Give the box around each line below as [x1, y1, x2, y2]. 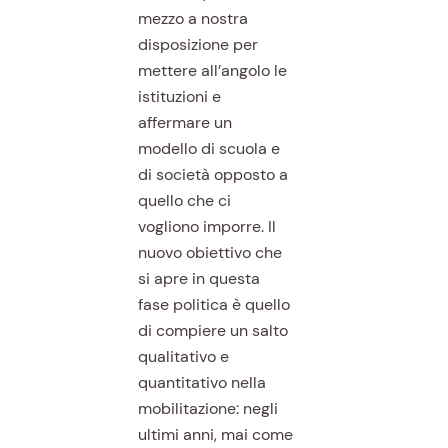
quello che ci [137, 190, 231, 212]
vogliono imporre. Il [137, 216, 276, 238]
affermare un [137, 112, 232, 134]
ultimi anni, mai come [137, 424, 293, 446]
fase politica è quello [137, 294, 290, 316]
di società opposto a [137, 164, 288, 186]
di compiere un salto [137, 320, 288, 342]
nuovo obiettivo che [137, 242, 282, 264]
